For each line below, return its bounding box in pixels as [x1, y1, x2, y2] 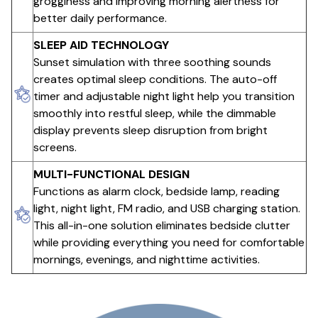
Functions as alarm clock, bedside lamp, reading [33, 184, 280, 199]
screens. [33, 140, 77, 155]
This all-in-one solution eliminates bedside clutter [33, 218, 290, 234]
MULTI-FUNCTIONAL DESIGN [33, 167, 190, 182]
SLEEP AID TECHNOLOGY [33, 38, 169, 53]
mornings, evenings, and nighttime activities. [33, 252, 260, 268]
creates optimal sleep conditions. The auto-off [33, 72, 277, 87]
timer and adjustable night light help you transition [33, 89, 295, 104]
